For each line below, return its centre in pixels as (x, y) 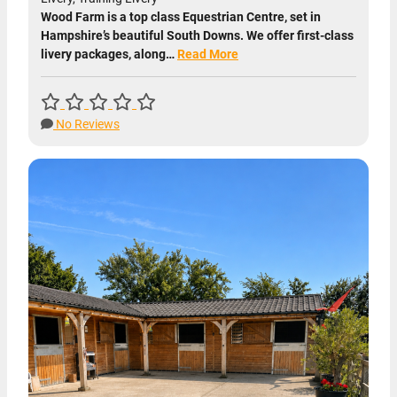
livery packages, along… (109, 54)
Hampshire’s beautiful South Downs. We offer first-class (197, 35)
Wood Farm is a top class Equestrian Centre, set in (181, 17)
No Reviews (86, 124)
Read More (208, 54)
